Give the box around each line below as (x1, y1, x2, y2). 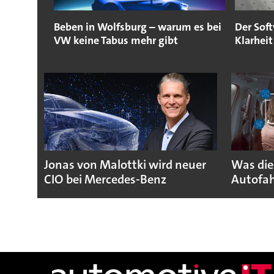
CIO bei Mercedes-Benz (43, 171, 166, 188)
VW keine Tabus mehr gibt (53, 32, 178, 48)
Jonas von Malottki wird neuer (43, 157, 206, 174)
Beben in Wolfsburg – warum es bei (53, 19, 221, 34)
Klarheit (234, 32, 273, 48)
